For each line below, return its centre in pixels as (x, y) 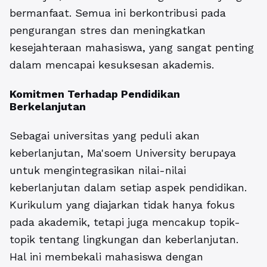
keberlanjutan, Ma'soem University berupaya (123, 153)
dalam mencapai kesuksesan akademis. (112, 65)
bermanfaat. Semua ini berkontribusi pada (118, 13)
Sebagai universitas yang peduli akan (105, 136)
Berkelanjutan (48, 106)
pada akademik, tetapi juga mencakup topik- (125, 222)
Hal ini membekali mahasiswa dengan (106, 257)
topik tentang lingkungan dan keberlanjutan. (124, 239)
